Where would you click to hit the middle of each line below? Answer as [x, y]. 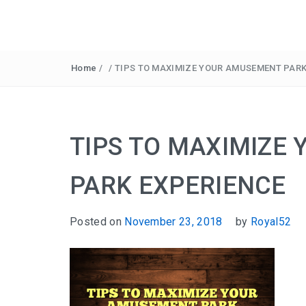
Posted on [97, 222]
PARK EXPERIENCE [178, 186]
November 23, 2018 [173, 222]
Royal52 [271, 222]
